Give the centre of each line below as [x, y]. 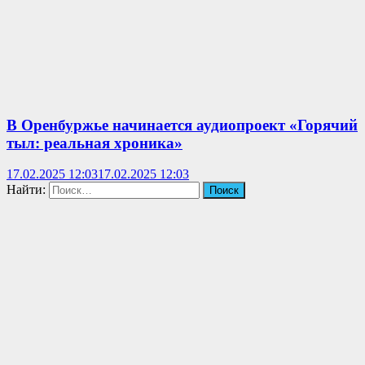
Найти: [26, 190]
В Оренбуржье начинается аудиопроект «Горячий [182, 125]
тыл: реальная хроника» [95, 143]
